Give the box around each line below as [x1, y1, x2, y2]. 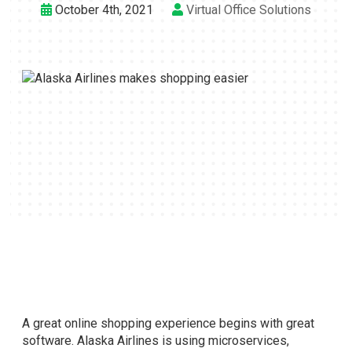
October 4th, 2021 [52, 2, 153, 17]
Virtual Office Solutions [186, 2, 311, 17]
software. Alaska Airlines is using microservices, [22, 333, 289, 348]
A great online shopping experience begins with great [22, 316, 314, 331]
